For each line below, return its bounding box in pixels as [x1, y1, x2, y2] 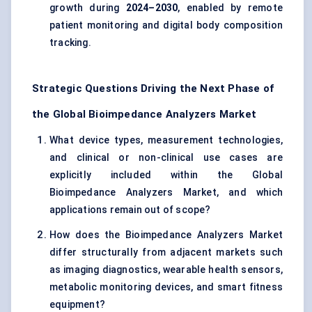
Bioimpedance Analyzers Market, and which [49, 187, 283, 198]
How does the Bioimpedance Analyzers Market [49, 229, 283, 241]
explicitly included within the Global [49, 169, 283, 181]
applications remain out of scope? [49, 204, 211, 216]
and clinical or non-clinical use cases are [49, 152, 283, 164]
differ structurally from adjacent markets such [49, 247, 283, 258]
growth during [49, 2, 126, 14]
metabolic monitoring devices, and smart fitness [49, 281, 283, 293]
